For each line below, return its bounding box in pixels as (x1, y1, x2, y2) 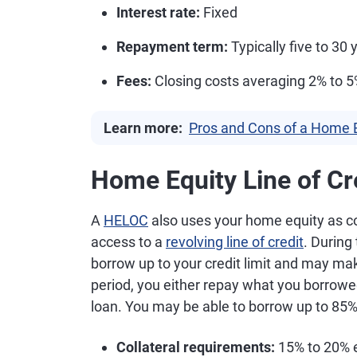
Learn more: (104, 120, 182, 136)
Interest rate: (116, 4, 200, 21)
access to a (91, 233, 166, 250)
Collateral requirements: (116, 339, 275, 355)
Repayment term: (116, 38, 228, 55)
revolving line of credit (166, 233, 304, 250)
